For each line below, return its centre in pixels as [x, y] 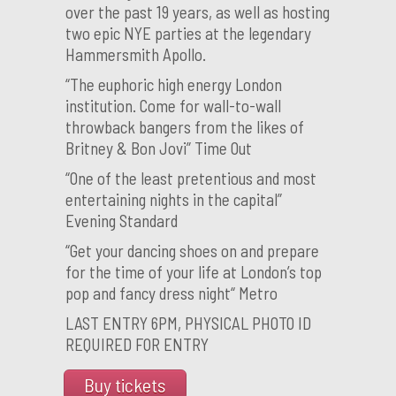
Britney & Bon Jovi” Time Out [159, 148]
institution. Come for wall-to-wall [173, 106]
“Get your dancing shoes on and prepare [192, 251]
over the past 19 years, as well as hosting [198, 12]
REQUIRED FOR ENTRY [137, 344]
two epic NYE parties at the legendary [188, 33]
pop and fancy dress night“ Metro [171, 293]
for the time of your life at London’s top [194, 272]
